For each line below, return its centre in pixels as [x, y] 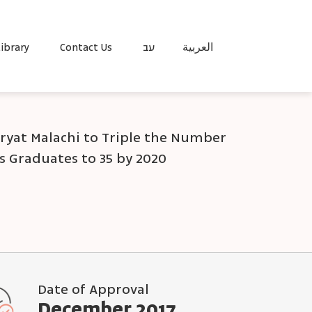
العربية [198, 47]
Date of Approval [93, 289]
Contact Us [86, 47]
